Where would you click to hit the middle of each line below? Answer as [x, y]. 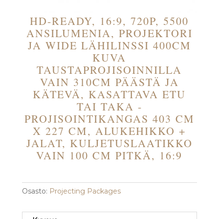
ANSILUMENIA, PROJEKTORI [109, 33]
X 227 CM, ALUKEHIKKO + [109, 131]
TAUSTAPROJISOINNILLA [109, 70]
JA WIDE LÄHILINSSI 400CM [109, 45]
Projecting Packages [85, 191]
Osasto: [35, 191]
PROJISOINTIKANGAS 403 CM [109, 119]
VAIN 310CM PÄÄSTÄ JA [109, 82]
